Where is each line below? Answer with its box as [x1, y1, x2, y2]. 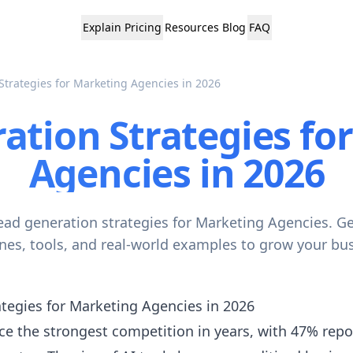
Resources [165, 20, 219, 35]
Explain [83, 20, 121, 35]
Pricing [124, 20, 162, 35]
